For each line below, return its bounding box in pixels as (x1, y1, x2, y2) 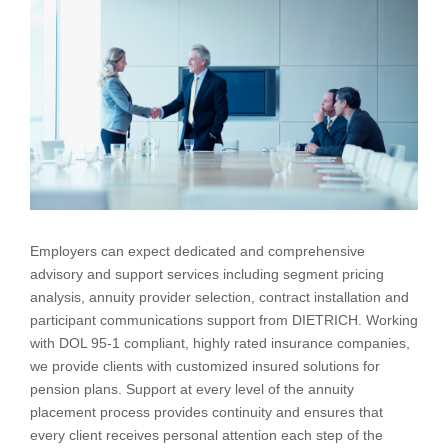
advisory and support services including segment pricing (30, 266, 384, 282)
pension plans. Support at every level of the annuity (30, 381, 354, 397)
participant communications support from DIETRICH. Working (30, 312, 418, 328)
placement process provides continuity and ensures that (30, 404, 383, 420)
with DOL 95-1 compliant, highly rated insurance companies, (30, 335, 410, 351)
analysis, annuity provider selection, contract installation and (30, 289, 409, 305)
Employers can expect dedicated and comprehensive (30, 243, 365, 259)
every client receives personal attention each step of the (30, 427, 383, 443)
